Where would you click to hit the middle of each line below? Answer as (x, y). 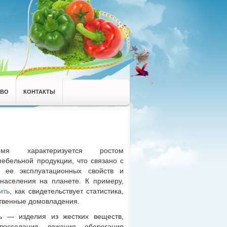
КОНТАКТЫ (39, 91)
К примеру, (103, 181)
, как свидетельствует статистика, (67, 191)
